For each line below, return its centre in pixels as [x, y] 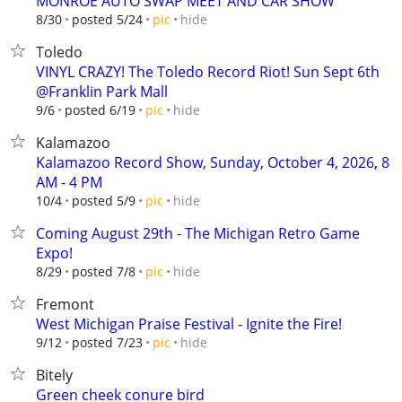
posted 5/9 [104, 201]
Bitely [54, 375]
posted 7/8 [104, 271]
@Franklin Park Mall [102, 92]
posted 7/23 [107, 342]
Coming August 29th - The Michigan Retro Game [198, 233]
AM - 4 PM [69, 182]
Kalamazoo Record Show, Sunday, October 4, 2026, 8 [213, 162]
